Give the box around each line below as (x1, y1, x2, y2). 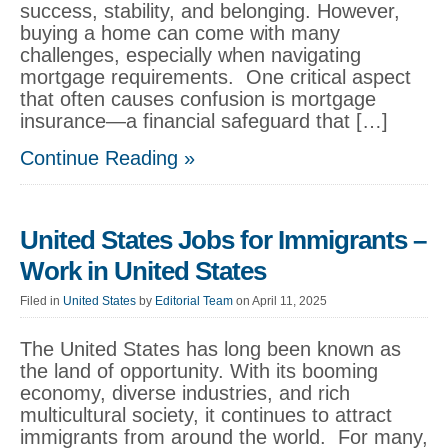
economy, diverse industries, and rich (20, 382, 350, 404)
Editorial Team (155, 294, 233, 308)
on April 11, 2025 (236, 294, 327, 308)
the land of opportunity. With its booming (20, 360, 378, 382)
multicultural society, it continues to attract (20, 404, 392, 426)
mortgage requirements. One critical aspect (20, 66, 411, 88)
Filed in (20, 294, 63, 308)
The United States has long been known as (20, 338, 401, 360)
